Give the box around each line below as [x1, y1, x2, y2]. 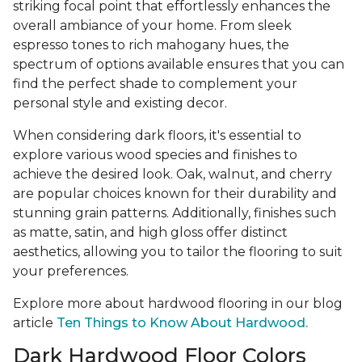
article [13, 314, 57, 330]
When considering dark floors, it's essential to [13, 127, 301, 143]
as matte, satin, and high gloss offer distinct [13, 224, 288, 240]
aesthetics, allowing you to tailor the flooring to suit [13, 243, 343, 259]
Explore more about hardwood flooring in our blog [13, 295, 343, 311]
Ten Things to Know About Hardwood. [57, 314, 308, 330]
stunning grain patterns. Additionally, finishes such [13, 204, 336, 221]
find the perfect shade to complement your [13, 75, 297, 91]
